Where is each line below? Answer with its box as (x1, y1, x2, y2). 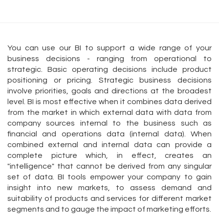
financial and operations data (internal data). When (7, 130, 212, 138)
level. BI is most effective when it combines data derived (7, 98, 212, 106)
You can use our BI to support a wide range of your (7, 44, 212, 52)
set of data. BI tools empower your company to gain (7, 173, 212, 181)
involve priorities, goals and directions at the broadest (7, 87, 212, 95)
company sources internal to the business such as (7, 119, 212, 128)
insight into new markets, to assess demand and (7, 184, 212, 192)
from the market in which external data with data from (7, 109, 212, 117)
